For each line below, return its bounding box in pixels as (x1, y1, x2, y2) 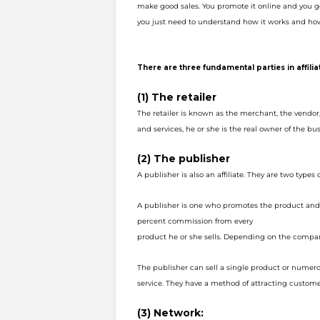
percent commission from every (137, 216, 253, 226)
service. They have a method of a (137, 279, 255, 288)
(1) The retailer (137, 91, 216, 104)
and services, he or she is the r (137, 124, 246, 134)
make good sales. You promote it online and (137, 1, 299, 11)
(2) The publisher (137, 152, 230, 165)
